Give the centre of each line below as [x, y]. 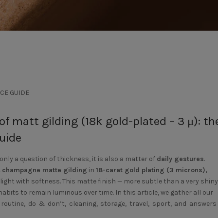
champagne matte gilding [44, 170]
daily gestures [180, 159]
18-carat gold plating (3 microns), [151, 170]
